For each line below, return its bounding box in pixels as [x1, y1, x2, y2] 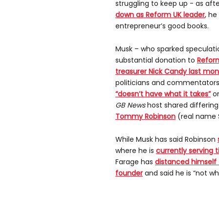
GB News [115, 100, 145, 110]
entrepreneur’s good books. [115, 21, 209, 31]
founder [115, 168, 143, 178]
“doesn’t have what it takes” [115, 89, 211, 99]
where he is [115, 146, 156, 156]
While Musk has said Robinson [115, 134, 218, 145]
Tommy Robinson [115, 111, 175, 122]
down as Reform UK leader [115, 10, 205, 20]
